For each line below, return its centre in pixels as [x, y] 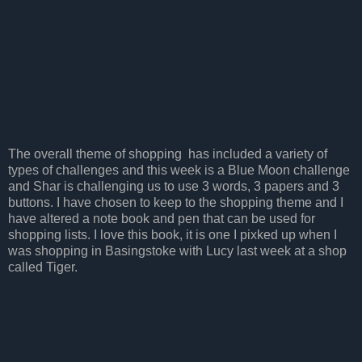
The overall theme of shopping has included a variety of [168, 154]
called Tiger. [43, 267]
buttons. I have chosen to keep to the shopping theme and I [176, 203]
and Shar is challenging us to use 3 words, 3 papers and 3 [174, 187]
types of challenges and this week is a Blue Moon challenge [179, 170]
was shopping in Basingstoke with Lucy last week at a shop [177, 251]
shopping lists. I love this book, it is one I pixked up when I [173, 235]
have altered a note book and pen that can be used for [162, 219]
